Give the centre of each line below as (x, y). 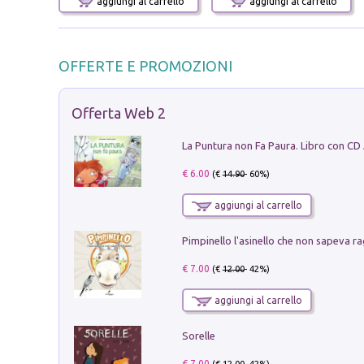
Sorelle (198, 335)
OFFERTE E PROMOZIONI (145, 65)
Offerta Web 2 (119, 113)
